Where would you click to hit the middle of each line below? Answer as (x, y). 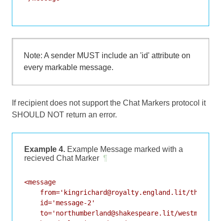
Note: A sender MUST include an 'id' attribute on (107, 56)
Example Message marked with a (124, 149)
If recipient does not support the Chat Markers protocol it (109, 103)
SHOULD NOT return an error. (64, 114)
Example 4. (45, 149)
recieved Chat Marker (62, 158)
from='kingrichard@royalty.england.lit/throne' (121, 192)
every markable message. (68, 68)
